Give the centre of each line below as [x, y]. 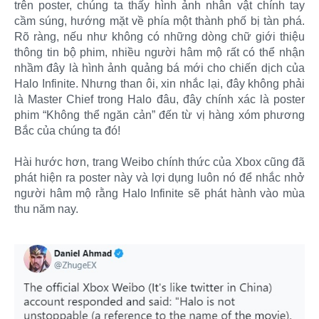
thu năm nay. [46, 209]
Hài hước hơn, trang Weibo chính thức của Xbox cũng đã [159, 162]
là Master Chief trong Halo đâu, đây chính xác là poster [159, 99]
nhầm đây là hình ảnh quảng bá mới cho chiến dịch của [159, 68]
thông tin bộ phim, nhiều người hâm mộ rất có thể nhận [159, 52]
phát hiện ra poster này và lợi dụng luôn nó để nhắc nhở [159, 177]
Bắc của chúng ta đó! [67, 130]
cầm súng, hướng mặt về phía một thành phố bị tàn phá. [159, 21]
